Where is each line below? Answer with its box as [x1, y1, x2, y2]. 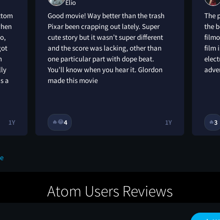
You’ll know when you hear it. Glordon [48, 64, 163, 74]
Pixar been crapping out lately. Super [48, 21, 160, 31]
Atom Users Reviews [47, 181, 173, 201]
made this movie [48, 75, 98, 85]
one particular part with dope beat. [48, 54, 154, 63]
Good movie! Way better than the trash [48, 10, 165, 20]
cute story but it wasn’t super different [48, 32, 163, 42]
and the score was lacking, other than [48, 43, 162, 53]
